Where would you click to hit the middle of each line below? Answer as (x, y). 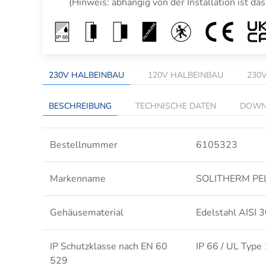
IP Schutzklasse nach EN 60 (109, 246)
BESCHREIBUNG (80, 106)
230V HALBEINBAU (86, 75)
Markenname (78, 178)
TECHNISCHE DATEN (176, 106)
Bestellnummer (84, 145)
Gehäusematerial (87, 212)
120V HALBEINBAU (186, 75)
